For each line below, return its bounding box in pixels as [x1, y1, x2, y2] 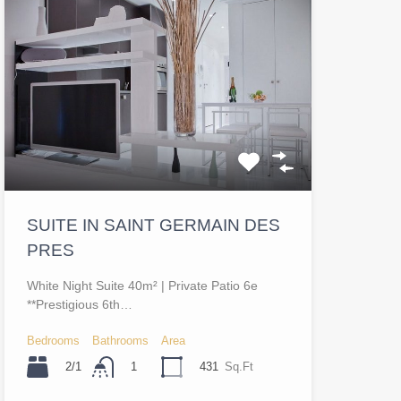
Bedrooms [26, 333, 80, 347]
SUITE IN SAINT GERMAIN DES [26, 215, 280, 235]
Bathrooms [91, 333, 149, 347]
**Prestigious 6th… [26, 296, 132, 311]
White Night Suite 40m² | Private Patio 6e [26, 277, 258, 293]
